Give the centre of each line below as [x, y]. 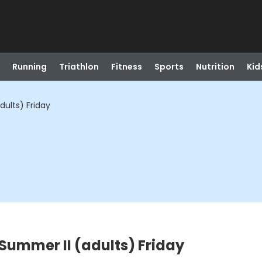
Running [29, 67]
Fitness [126, 67]
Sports [169, 67]
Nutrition [215, 67]
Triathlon [79, 67]
